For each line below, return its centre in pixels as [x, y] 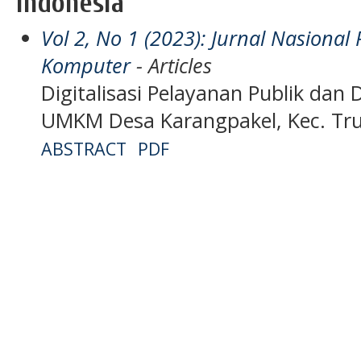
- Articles [172, 65]
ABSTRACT [84, 148]
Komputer [86, 65]
